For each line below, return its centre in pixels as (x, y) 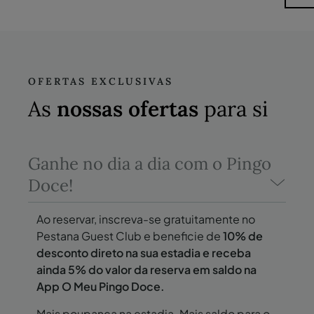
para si (233, 109)
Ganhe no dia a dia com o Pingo (150, 164)
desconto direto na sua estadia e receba (144, 253)
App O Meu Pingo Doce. (101, 287)
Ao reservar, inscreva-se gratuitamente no (146, 219)
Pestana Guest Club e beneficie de (130, 236)
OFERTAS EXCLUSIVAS (101, 82)
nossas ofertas (128, 109)
